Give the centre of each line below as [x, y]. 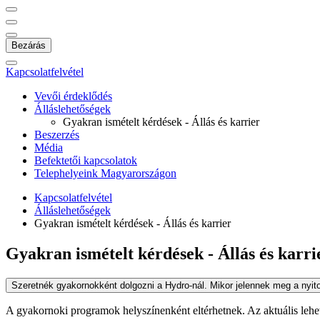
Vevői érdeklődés [73, 96]
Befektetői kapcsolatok [86, 160]
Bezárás [29, 45]
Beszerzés [57, 135]
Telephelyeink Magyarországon [105, 173]
